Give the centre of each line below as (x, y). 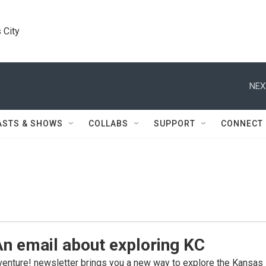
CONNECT (242, 123)
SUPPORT (175, 123)
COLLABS (108, 123)
